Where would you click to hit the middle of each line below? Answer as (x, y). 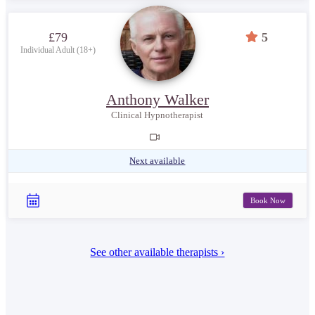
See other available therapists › (157, 252)
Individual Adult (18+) (58, 50)
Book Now (268, 200)
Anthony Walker (157, 100)
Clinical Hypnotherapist (157, 115)
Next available (157, 161)
